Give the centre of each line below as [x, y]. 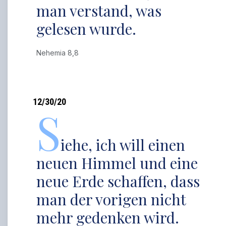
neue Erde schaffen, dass [118, 181]
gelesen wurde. [87, 29]
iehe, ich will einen [123, 145]
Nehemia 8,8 [60, 53]
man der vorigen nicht [111, 199]
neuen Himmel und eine [117, 163]
